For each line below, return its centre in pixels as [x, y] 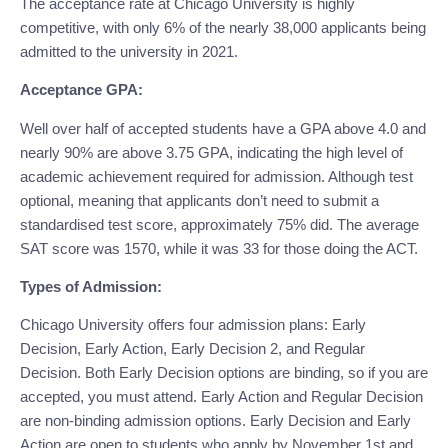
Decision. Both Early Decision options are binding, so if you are [224, 373]
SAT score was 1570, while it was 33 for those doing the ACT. [219, 248]
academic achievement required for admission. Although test [216, 176]
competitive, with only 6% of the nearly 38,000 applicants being [223, 27]
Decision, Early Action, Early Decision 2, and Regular [192, 349]
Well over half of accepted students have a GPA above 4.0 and [223, 128]
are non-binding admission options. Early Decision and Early [215, 421]
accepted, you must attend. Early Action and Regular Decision [221, 397]
